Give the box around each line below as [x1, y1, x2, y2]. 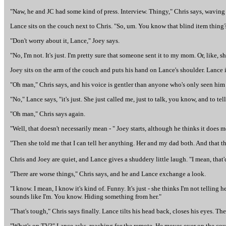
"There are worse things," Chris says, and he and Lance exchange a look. [10, 170, 206, 178]
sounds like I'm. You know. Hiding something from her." [10, 193, 161, 200]
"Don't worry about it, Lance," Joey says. [10, 37, 120, 44]
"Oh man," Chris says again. [10, 110, 85, 118]
